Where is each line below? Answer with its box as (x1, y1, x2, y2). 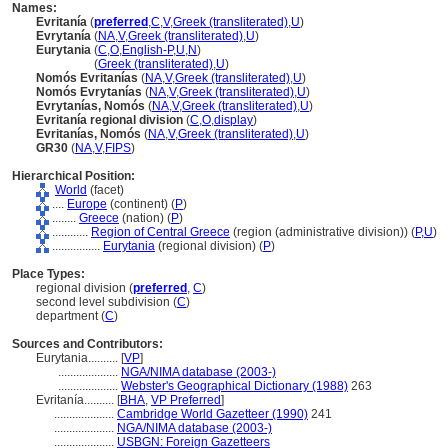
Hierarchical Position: (12, 169, 135, 183)
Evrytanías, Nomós (36, 99, 145, 113)
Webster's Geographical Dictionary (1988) (121, 379, 348, 393)
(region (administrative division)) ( (230, 225, 415, 239)
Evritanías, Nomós (36, 127, 141, 141)
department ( (36, 309, 105, 323)
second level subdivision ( (36, 295, 177, 309)
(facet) (87, 183, 124, 197)
